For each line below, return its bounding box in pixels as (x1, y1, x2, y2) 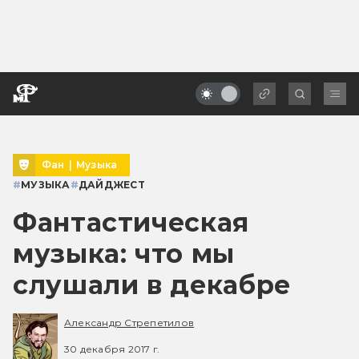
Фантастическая (13, 206, 249, 238)
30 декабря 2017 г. (64, 342, 160, 355)
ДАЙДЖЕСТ (78, 178, 145, 191)
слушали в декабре (13, 268, 291, 301)
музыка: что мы (13, 237, 235, 269)
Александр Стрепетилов (64, 317, 195, 329)
